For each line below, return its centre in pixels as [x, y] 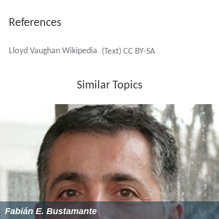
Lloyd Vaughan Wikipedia [53, 54]
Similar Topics [109, 88]
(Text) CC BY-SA [128, 54]
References [35, 26]
